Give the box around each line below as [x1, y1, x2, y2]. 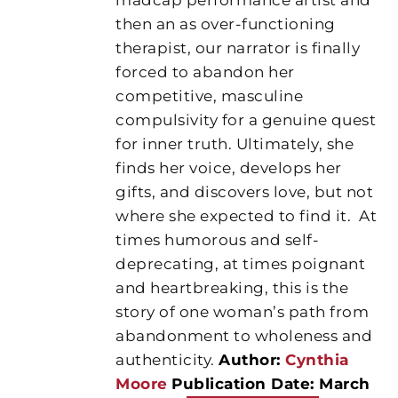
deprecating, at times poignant [115, 254, 366, 273]
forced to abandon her [115, 62, 295, 81]
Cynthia [285, 350, 349, 369]
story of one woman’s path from [115, 302, 370, 321]
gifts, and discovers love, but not [115, 182, 374, 201]
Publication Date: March [171, 374, 370, 393]
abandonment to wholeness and [115, 326, 373, 345]
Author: [219, 350, 286, 369]
